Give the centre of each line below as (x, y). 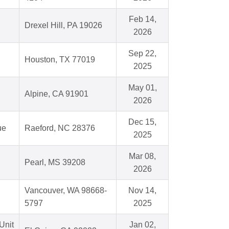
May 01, (142, 88)
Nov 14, (142, 191)
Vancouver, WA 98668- (66, 191)
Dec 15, (142, 122)
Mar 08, (142, 156)
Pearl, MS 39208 (55, 163)
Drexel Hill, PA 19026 (63, 26)
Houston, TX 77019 (60, 60)
